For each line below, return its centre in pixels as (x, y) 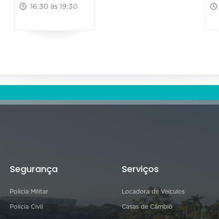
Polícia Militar (29, 192)
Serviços (140, 169)
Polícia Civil (26, 207)
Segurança (34, 169)
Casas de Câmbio (147, 207)
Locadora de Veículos (153, 192)
